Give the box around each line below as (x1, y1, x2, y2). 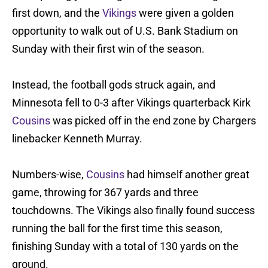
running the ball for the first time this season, (12, 222, 223, 235)
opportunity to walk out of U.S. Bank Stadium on (12, 25, 238, 38)
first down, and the (12, 7, 102, 20)
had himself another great (124, 168, 249, 181)
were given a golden (136, 7, 234, 20)
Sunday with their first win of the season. (12, 42, 205, 56)
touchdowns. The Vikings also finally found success (12, 204, 255, 217)
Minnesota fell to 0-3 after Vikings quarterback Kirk (12, 96, 251, 109)
